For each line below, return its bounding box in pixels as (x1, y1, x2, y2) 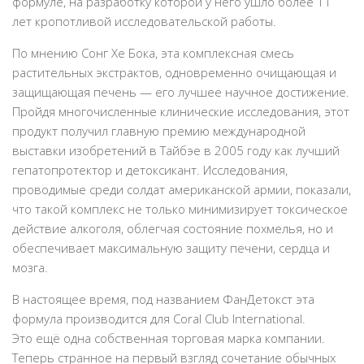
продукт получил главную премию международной (12, 123, 305, 139)
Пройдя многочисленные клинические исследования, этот (12, 103, 349, 119)
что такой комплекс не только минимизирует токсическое (12, 201, 348, 217)
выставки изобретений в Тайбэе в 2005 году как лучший (12, 142, 340, 158)
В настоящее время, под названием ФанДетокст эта (12, 291, 314, 307)
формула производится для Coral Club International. (12, 310, 305, 327)
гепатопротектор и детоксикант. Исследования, (12, 162, 288, 178)
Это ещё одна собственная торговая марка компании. (12, 330, 325, 346)
